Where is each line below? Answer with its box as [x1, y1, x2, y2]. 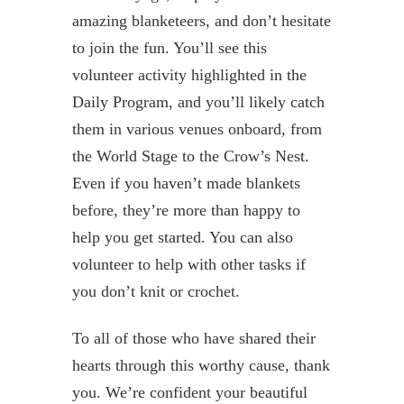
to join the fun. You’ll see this [71, 38, 267, 57]
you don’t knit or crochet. [71, 281, 240, 300]
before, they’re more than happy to [71, 200, 300, 219]
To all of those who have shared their [71, 328, 316, 347]
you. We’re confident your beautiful [71, 382, 308, 401]
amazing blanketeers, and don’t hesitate [71, 11, 331, 30]
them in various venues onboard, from [71, 119, 322, 138]
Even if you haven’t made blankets [71, 173, 300, 192]
